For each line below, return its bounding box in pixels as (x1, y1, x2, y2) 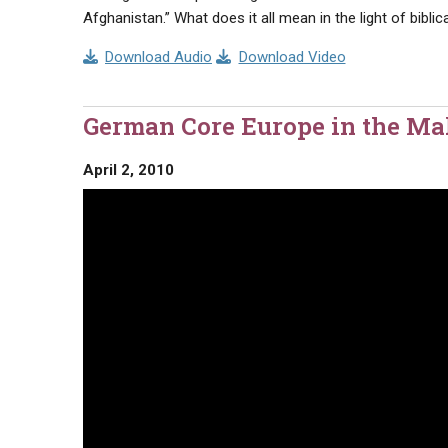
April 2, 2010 (82, 160, 174, 179)
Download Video (238, 47, 346, 66)
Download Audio (105, 47, 212, 66)
